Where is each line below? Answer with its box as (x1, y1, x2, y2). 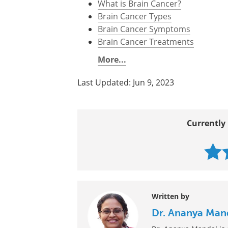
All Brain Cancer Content (98, 23, 191, 35)
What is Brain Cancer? (98, 36, 181, 47)
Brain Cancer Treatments (98, 74, 194, 85)
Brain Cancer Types (98, 49, 172, 60)
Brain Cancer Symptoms (98, 62, 190, 73)
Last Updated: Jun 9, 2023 (77, 115, 174, 126)
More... (98, 92, 126, 103)
